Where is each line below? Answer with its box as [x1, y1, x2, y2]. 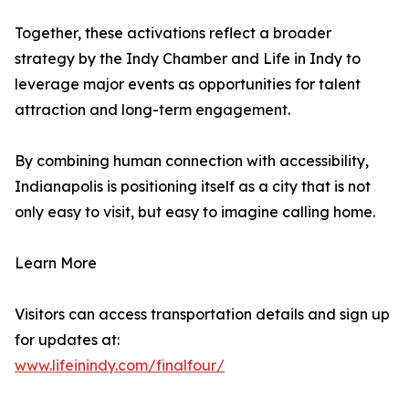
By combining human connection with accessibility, [15, 152, 369, 171]
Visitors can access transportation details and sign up [15, 305, 390, 324]
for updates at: [15, 330, 120, 350]
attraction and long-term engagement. [15, 100, 290, 120]
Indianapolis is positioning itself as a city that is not [15, 177, 371, 196]
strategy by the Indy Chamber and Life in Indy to [15, 49, 361, 68]
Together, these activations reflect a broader [15, 24, 331, 43]
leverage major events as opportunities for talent [15, 75, 361, 94]
